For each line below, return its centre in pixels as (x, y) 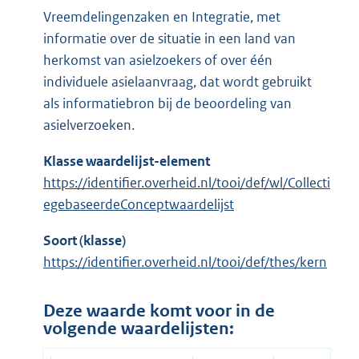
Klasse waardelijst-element (127, 161)
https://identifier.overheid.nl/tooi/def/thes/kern (185, 262)
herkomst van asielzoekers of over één (158, 61)
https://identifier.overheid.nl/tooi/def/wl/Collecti (187, 183)
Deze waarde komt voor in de (159, 311)
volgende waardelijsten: (139, 329)
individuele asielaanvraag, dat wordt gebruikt (177, 82)
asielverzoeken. (89, 125)
